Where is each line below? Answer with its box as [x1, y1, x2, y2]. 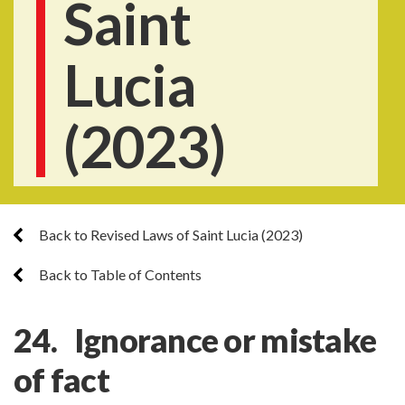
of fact [14, 360, 109, 400]
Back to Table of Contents [36, 266, 202, 283]
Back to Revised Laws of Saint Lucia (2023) [36, 226, 303, 243]
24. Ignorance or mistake [14, 320, 377, 360]
